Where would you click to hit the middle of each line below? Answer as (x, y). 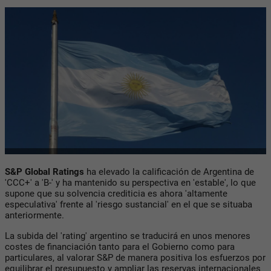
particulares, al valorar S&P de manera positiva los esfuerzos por (135, 257)
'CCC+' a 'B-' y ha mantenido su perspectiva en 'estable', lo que (130, 182)
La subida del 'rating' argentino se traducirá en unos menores (128, 236)
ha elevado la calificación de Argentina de (169, 171)
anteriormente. (34, 215)
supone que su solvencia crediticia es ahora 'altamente (116, 193)
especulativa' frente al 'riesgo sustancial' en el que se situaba (129, 204)
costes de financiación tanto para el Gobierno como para (120, 247)
